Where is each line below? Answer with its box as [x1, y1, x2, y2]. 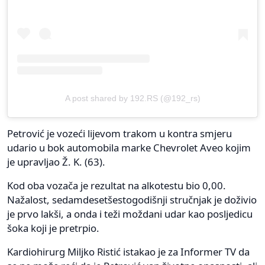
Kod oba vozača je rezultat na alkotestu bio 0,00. [7, 178, 226, 192]
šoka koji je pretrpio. [7, 221, 99, 235]
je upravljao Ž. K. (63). [7, 154, 105, 169]
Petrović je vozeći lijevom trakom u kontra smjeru [7, 126, 232, 140]
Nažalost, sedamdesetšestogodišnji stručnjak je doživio [7, 192, 257, 206]
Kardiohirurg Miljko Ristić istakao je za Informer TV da [7, 244, 250, 258]
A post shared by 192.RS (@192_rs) [64, 93, 201, 103]
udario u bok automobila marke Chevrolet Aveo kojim [7, 140, 251, 154]
